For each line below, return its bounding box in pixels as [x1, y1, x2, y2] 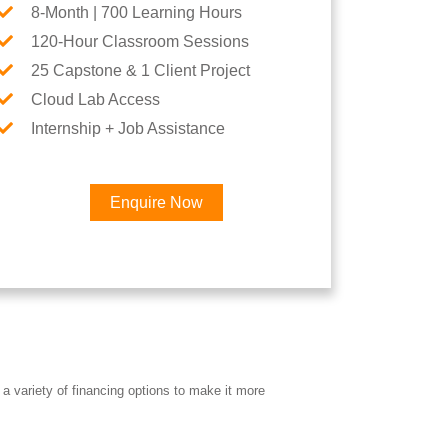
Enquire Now [109, 194, 203, 211]
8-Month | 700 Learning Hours [31, 4, 242, 21]
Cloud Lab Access [31, 91, 160, 108]
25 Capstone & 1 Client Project [31, 62, 250, 79]
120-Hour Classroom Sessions [31, 33, 249, 50]
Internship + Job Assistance [31, 120, 225, 137]
